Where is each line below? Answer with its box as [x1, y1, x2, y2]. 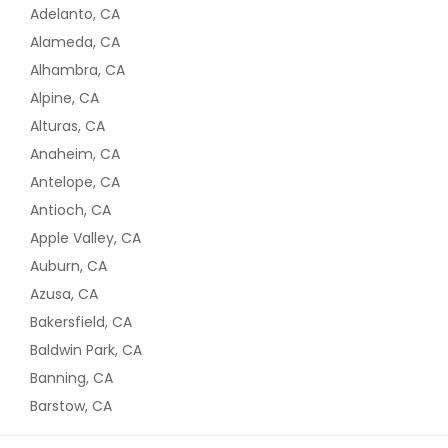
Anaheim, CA [30, 143, 120, 164]
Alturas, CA [30, 115, 105, 136]
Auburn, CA [30, 255, 107, 276]
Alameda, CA [30, 31, 120, 52]
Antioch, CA [30, 199, 111, 220]
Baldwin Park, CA [30, 339, 142, 360]
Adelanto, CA [30, 3, 120, 24]
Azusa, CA [30, 283, 98, 304]
